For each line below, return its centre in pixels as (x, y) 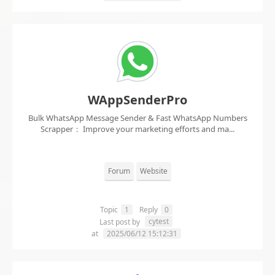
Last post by (121, 222)
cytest (159, 222)
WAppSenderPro (137, 100)
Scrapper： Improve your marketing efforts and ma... (137, 129)
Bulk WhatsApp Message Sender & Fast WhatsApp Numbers (137, 118)
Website (153, 171)
